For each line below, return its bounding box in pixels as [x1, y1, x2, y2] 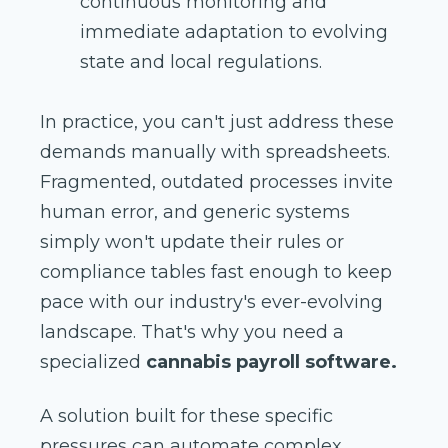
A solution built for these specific [40, 405, 333, 428]
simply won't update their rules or [40, 231, 344, 254]
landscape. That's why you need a [40, 321, 344, 344]
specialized [40, 351, 146, 374]
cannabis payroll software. [146, 351, 397, 374]
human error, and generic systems [40, 201, 350, 224]
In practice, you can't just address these [40, 111, 394, 134]
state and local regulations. [80, 51, 322, 74]
